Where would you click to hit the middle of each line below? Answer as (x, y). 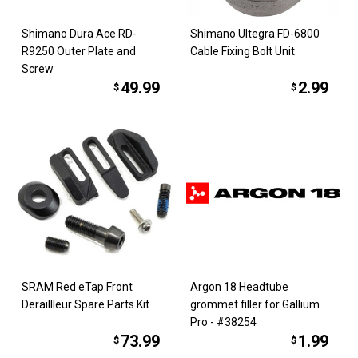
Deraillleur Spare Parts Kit (86, 305)
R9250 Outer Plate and (79, 51)
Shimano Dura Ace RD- (80, 33)
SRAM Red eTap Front (78, 287)
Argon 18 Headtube (239, 287)
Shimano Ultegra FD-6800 (255, 33)
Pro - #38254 (223, 322)
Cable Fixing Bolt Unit (243, 51)
